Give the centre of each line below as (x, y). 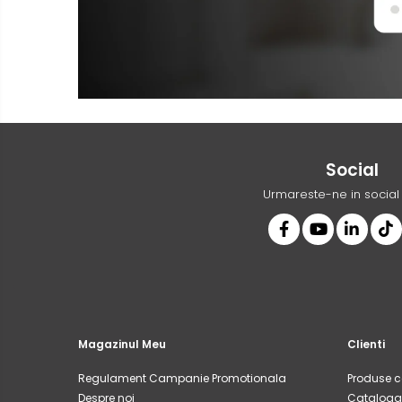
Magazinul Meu (122, 344)
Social (352, 170)
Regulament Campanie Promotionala (182, 378)
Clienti (366, 344)
